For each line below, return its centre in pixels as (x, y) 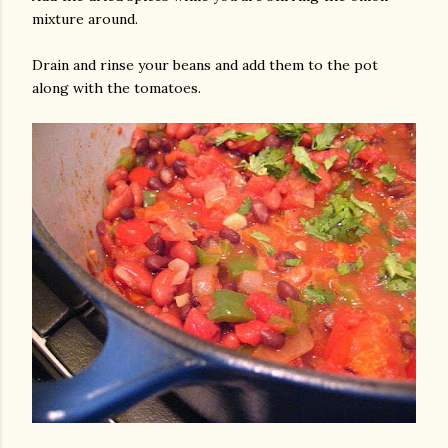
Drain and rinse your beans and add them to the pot (205, 64)
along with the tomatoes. (116, 87)
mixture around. (85, 18)
